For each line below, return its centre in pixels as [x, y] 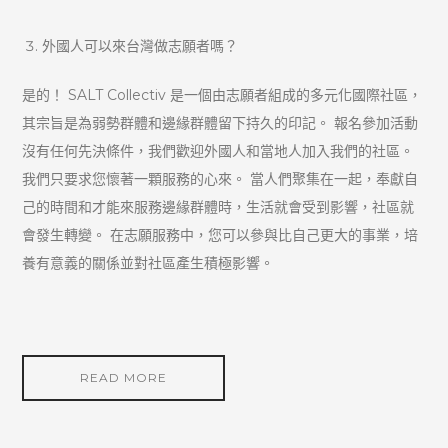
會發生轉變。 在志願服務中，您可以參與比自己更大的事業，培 [220, 235]
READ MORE [124, 378]
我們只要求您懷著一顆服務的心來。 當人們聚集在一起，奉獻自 [220, 179]
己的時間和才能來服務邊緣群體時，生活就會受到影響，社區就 [218, 207]
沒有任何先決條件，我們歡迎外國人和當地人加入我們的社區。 [218, 151]
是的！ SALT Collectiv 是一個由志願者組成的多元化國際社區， [222, 95]
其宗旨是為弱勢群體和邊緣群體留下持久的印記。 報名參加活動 [220, 123]
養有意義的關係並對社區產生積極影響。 [148, 263]
